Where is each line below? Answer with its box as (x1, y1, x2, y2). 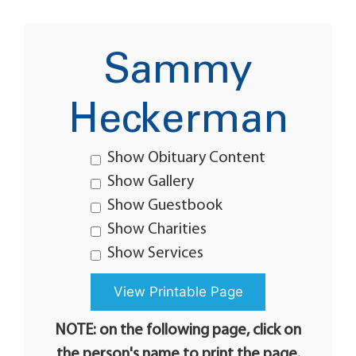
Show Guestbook (107, 198, 222, 214)
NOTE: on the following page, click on (55, 323, 301, 339)
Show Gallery (107, 174, 194, 190)
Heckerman (68, 103, 288, 140)
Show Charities (107, 222, 207, 238)
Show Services (107, 246, 203, 261)
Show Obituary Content (107, 150, 265, 166)
